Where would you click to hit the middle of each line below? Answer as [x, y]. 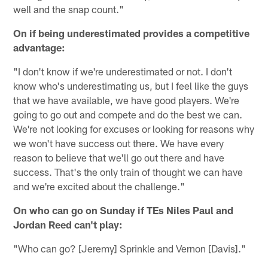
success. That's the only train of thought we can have [128, 171]
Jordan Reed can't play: [68, 224]
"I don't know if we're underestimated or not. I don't [123, 71]
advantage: [39, 47]
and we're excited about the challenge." [99, 186]
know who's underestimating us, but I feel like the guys [131, 85]
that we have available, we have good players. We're [127, 100]
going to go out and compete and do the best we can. [128, 114]
